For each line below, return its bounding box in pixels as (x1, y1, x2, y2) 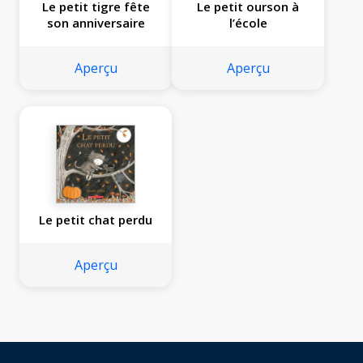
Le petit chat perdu (39, 211, 152, 228)
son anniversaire (46, 15, 145, 32)
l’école (228, 15, 267, 32)
